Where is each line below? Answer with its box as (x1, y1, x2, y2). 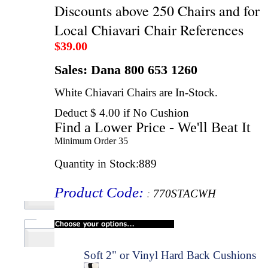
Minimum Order (54, 136, 116, 147)
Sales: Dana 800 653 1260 (54, 62, 197, 77)
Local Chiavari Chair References (54, 20, 243, 39)
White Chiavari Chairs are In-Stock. (54, 86, 218, 99)
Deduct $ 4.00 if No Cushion (54, 106, 189, 120)
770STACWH (153, 187, 216, 200)
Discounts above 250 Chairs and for (54, 1, 260, 20)
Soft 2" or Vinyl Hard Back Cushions (84, 249, 256, 261)
